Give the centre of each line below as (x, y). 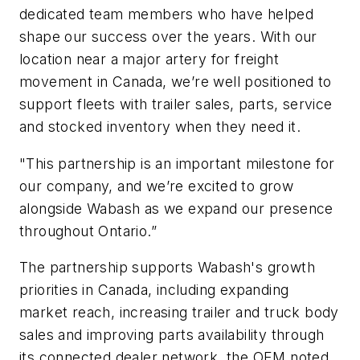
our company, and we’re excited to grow (157, 186)
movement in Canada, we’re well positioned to (176, 82)
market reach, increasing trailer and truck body (179, 313)
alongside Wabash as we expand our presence (176, 208)
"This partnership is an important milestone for (177, 163)
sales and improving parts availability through (172, 335)
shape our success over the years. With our (168, 37)
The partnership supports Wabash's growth (167, 268)
